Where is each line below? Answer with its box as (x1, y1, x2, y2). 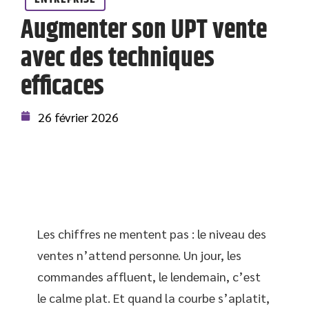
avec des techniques (21, 39, 215, 79)
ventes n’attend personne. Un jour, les (37, 247, 241, 263)
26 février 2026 (38, 109, 119, 125)
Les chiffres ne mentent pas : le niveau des (37, 226, 266, 241)
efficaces (21, 67, 104, 107)
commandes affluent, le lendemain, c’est (37, 268, 261, 284)
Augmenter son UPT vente (21, 10, 267, 50)
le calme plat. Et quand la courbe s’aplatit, (37, 290, 270, 306)
